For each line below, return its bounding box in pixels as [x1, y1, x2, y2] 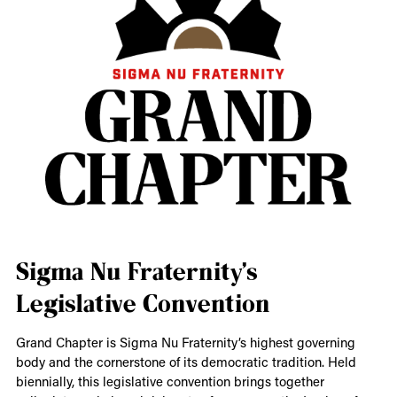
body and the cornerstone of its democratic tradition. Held [15, 352, 356, 370]
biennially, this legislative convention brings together [15, 371, 324, 390]
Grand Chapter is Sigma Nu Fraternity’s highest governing [15, 332, 355, 351]
